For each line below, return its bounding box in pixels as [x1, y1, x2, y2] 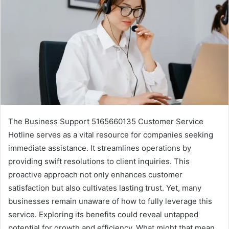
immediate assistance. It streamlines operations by [8, 143, 191, 153]
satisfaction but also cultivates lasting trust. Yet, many [8, 182, 201, 193]
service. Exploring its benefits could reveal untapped [8, 209, 198, 219]
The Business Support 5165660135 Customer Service [8, 116, 203, 126]
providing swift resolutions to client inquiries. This [8, 156, 190, 166]
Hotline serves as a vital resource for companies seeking [8, 129, 213, 140]
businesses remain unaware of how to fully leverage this [8, 196, 212, 206]
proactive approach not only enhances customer [8, 169, 182, 179]
